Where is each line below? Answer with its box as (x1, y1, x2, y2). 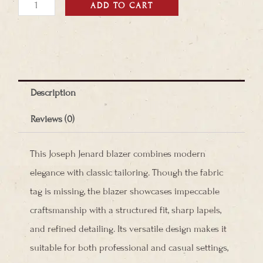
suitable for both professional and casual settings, (30, 241, 228, 254)
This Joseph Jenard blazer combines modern (30, 147, 205, 160)
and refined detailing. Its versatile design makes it (30, 222, 227, 235)
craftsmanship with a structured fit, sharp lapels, (30, 204, 221, 216)
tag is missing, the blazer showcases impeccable (30, 185, 220, 197)
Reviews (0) (30, 113, 75, 125)
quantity (18, 54, 51, 66)
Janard (18, 16, 44, 29)
